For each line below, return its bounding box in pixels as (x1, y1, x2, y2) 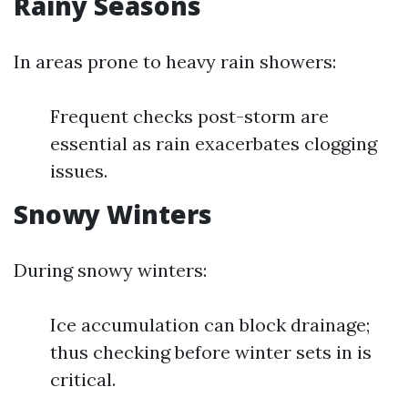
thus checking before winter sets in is (50, 341, 372, 363)
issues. (50, 159, 107, 182)
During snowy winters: (14, 259, 207, 281)
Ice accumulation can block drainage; (50, 313, 370, 336)
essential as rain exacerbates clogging (50, 132, 377, 155)
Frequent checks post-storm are (50, 105, 329, 127)
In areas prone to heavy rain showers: (14, 50, 336, 73)
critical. (50, 368, 116, 391)
